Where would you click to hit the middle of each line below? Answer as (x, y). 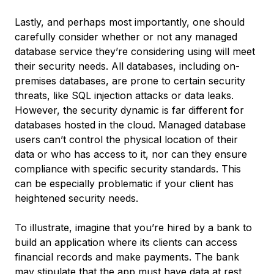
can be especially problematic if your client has (124, 183)
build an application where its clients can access (126, 242)
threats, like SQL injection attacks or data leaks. (124, 95)
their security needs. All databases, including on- (127, 66)
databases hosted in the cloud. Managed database (130, 125)
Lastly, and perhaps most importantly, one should (130, 22)
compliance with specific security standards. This (128, 169)
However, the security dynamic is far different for (129, 110)
